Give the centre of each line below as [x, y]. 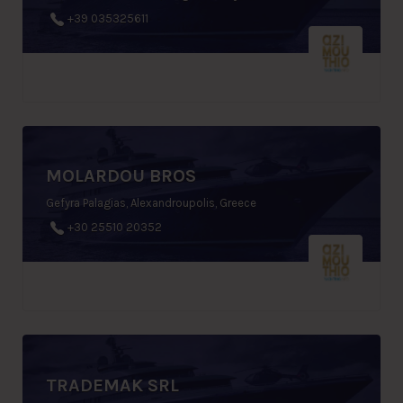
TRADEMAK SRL [112, 385]
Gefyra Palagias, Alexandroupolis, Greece [151, 203]
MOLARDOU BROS [121, 176]
